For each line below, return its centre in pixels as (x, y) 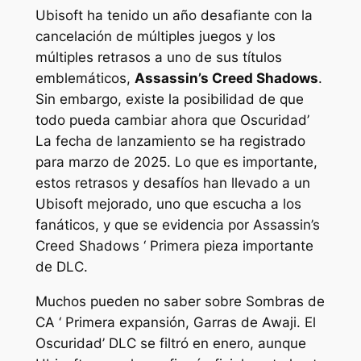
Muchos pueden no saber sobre (140, 302)
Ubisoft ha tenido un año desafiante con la (174, 16)
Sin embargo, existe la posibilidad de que (169, 100)
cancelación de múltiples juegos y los (155, 37)
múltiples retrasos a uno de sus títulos (158, 58)
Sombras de (285, 302)
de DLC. (61, 267)
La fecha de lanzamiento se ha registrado (170, 141)
